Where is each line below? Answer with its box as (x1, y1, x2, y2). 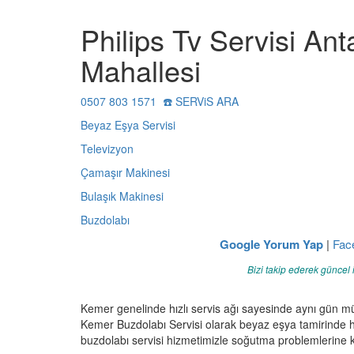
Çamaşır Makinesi (81, 164, 170, 180)
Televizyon (81, 141, 134, 156)
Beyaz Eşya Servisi (81, 117, 175, 133)
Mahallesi (81, 50, 201, 90)
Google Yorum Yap (219, 235, 323, 253)
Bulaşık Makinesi (81, 188, 164, 204)
